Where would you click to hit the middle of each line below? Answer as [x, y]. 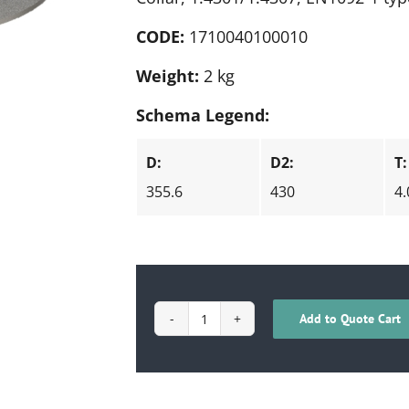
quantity [229, 355]
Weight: [168, 76]
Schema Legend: [203, 115]
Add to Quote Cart [351, 318]
